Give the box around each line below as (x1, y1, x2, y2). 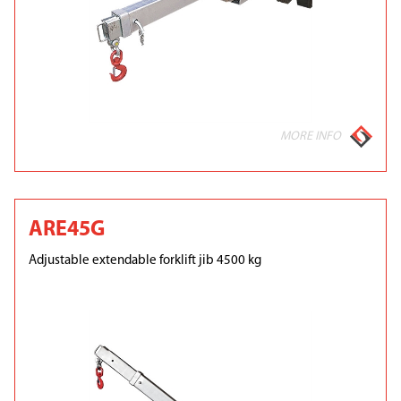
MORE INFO (280, 130, 341, 144)
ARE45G (29, 219, 105, 242)
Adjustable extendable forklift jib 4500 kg (29, 254, 261, 269)
